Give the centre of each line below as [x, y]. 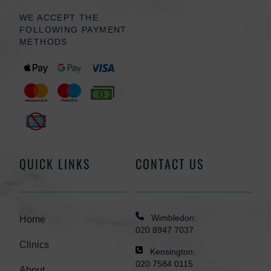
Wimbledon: [174, 217]
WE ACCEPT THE [59, 18]
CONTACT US [170, 164]
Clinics [34, 244]
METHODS [44, 42]
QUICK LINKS [55, 164]
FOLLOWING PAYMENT [73, 30]
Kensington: [173, 251]
